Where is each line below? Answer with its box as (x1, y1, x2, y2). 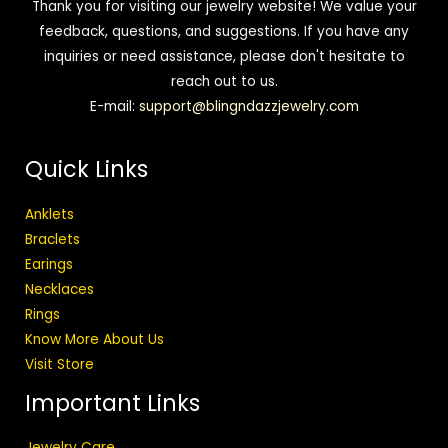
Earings (25, 254, 73, 274)
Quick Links (25, 154, 148, 186)
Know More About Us (25, 329, 164, 349)
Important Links (25, 387, 200, 419)
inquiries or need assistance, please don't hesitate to (43, 47, 405, 67)
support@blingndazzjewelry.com (138, 97, 359, 117)
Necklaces (25, 279, 94, 299)
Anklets (25, 204, 74, 224)
